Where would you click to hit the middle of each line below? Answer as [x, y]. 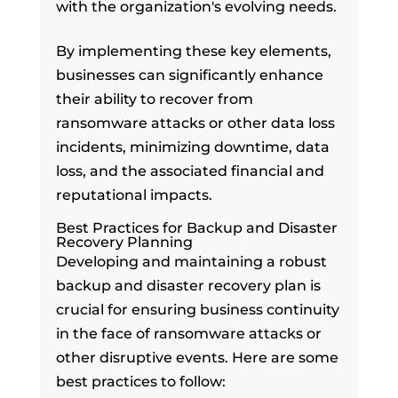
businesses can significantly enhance [189, 75]
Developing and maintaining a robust [191, 261]
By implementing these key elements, [193, 51]
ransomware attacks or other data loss [195, 123]
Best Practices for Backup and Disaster [196, 227]
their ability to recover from [154, 99]
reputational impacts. [134, 195]
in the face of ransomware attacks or [188, 333]
